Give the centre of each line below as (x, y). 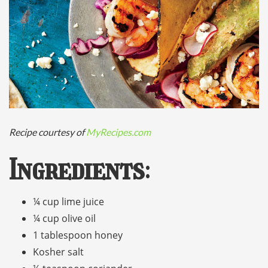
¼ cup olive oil (64, 219)
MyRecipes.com (118, 132)
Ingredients (77, 170)
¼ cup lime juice (68, 202)
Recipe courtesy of (48, 132)
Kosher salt (58, 252)
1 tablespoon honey (78, 235)
